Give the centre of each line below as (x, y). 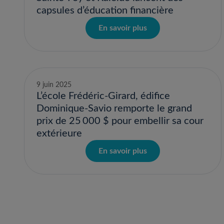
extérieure (59, 133)
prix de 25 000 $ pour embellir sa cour (120, 121)
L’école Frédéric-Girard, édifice (103, 96)
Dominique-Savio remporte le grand (114, 108)
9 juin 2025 (54, 85)
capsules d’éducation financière (105, 10)
